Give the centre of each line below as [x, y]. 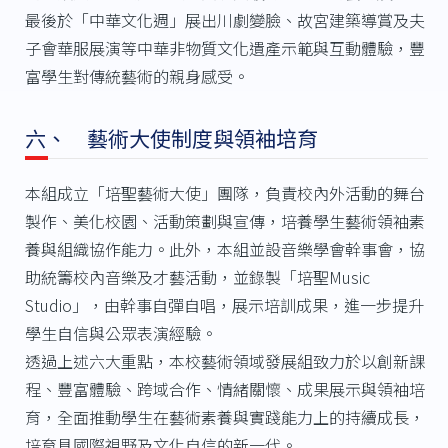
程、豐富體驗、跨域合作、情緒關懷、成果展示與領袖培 [224, 388]
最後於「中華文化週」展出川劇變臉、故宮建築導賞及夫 [224, 19]
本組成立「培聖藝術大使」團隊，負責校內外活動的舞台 [224, 192]
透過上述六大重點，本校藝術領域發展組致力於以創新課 [224, 360]
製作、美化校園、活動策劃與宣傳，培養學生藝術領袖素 [224, 220]
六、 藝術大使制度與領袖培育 [171, 137]
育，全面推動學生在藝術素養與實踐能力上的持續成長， [224, 416]
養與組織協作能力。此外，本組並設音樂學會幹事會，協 [224, 248]
